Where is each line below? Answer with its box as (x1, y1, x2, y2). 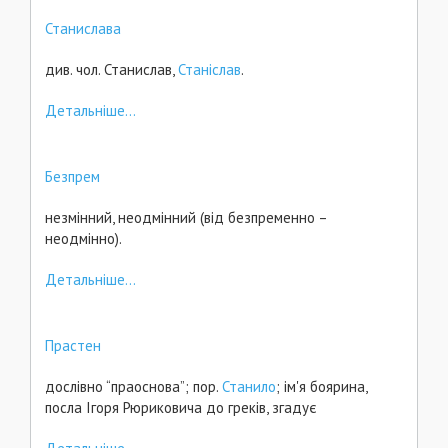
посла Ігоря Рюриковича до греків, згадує (45, 398, 317, 417)
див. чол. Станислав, (45, 60, 178, 79)
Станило (222, 377, 276, 396)
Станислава (45, 19, 121, 38)
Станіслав (178, 60, 241, 79)
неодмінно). (45, 229, 122, 248)
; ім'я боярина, (276, 377, 367, 396)
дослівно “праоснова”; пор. (45, 377, 222, 396)
